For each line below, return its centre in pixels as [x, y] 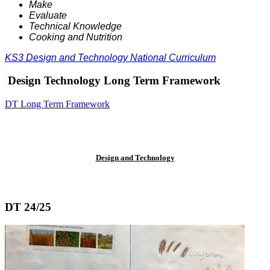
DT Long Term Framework [57, 104]
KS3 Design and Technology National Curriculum [110, 57]
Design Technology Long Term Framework [113, 81]
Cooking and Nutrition [76, 37]
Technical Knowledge [75, 26]
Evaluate [48, 15]
